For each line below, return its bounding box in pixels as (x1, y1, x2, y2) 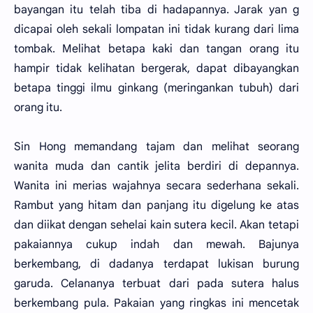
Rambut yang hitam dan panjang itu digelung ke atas (14, 198, 299, 212)
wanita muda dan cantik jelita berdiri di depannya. (14, 159, 299, 173)
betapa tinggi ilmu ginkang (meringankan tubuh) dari (14, 81, 299, 95)
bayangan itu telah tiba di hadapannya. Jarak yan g (14, 3, 299, 17)
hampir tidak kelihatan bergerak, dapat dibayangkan (14, 61, 299, 75)
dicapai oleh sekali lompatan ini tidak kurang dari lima (14, 22, 299, 36)
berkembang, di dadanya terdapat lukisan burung (14, 257, 299, 271)
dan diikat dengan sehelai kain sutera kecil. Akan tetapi (14, 218, 299, 232)
